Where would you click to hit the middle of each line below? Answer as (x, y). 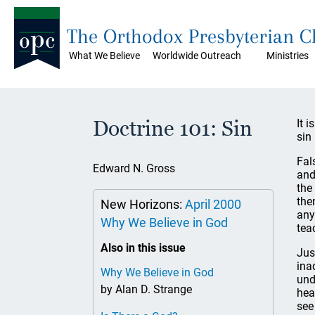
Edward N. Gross (134, 168)
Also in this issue (143, 248)
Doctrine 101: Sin (173, 128)
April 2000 (213, 204)
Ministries (288, 56)
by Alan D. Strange (146, 289)
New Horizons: (143, 204)
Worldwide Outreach (197, 56)
